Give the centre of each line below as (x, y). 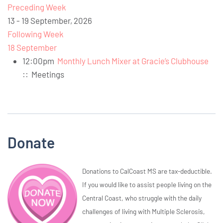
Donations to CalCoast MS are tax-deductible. (147, 171)
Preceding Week (37, 7)
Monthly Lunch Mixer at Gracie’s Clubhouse (133, 61)
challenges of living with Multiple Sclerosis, (144, 212)
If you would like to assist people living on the (147, 185)
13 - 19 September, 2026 (50, 21)
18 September (32, 48)
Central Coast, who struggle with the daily (142, 198)
